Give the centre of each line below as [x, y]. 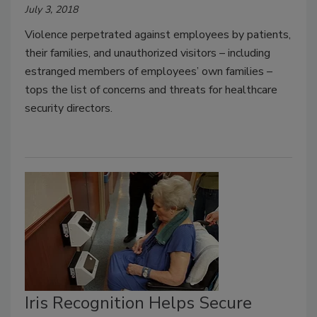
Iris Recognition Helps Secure [138, 302]
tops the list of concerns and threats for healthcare [151, 90]
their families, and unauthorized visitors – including [148, 53]
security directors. [69, 109]
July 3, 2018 [51, 10]
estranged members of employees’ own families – [149, 72]
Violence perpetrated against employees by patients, [158, 35]
